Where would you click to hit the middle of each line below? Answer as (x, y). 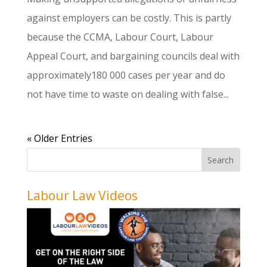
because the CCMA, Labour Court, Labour (120, 37)
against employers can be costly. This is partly (129, 18)
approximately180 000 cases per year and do (126, 75)
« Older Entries (59, 138)
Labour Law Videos (82, 195)
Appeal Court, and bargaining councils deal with (133, 56)
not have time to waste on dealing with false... (128, 94)
